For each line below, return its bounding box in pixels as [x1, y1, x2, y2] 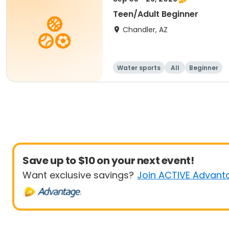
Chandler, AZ [123, 25, 168, 35]
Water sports [117, 63, 161, 72]
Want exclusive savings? [22, 169, 134, 181]
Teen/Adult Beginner [113, 8, 198, 20]
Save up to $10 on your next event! [22, 153, 194, 168]
